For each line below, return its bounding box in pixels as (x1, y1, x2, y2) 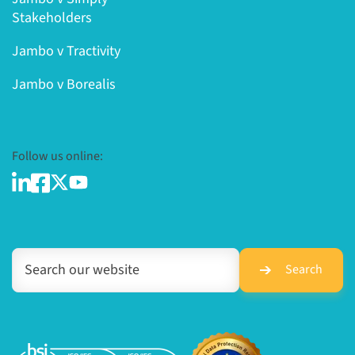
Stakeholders (12, 8, 92, 29)
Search (285, 261, 323, 279)
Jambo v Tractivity (12, 41, 120, 62)
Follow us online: (12, 147, 103, 166)
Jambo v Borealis (12, 74, 116, 95)
